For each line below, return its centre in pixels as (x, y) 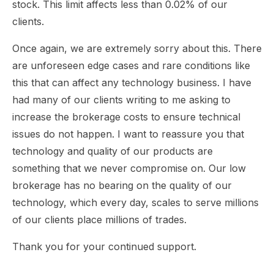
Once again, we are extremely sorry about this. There (137, 48)
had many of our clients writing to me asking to (121, 100)
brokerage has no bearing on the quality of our (122, 185)
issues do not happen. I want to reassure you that (128, 134)
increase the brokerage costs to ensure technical (126, 117)
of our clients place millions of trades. (99, 220)
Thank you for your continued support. (104, 246)
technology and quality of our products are (113, 151)
